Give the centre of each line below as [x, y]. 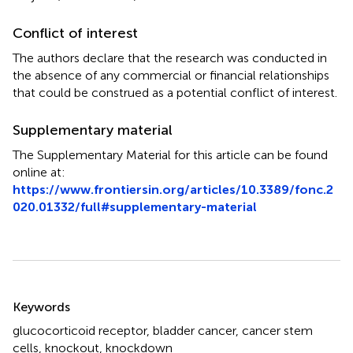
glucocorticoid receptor [80, 331]
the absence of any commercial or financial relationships [171, 76]
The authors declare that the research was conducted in [170, 58]
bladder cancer [194, 331]
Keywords [41, 307]
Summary [53, 297]
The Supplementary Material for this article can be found [170, 155]
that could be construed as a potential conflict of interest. [175, 93]
